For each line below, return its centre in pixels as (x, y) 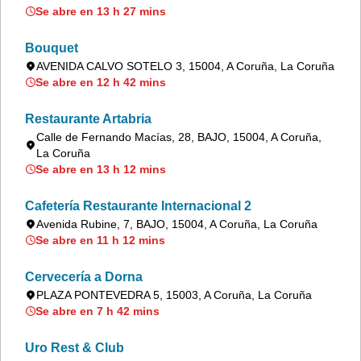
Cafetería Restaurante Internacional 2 (138, 206)
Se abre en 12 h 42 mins (101, 82)
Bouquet (52, 48)
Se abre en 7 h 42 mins (98, 311)
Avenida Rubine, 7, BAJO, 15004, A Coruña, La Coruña (177, 224)
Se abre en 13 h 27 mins (101, 11)
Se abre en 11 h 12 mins (100, 240)
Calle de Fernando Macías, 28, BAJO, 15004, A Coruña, (179, 137)
